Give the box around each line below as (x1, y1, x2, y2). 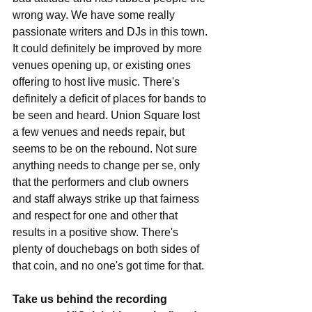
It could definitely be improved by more (13, 42, 205, 54)
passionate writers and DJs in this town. (13, 26, 210, 38)
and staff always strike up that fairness (13, 193, 202, 205)
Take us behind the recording (13, 293, 170, 305)
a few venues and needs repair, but (13, 126, 187, 138)
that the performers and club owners (13, 176, 192, 188)
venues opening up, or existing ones (13, 59, 194, 71)
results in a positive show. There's (13, 226, 181, 238)
